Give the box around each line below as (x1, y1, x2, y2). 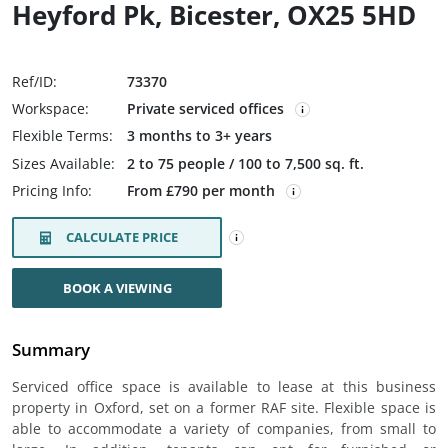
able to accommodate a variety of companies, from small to (12, 419, 436, 438)
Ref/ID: (12, 72, 57, 91)
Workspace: (12, 99, 89, 118)
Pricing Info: (12, 181, 92, 200)
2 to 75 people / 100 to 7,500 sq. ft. (127, 154, 364, 173)
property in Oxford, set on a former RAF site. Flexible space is (12, 398, 436, 417)
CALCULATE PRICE (66, 228, 178, 246)
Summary (12, 338, 90, 361)
